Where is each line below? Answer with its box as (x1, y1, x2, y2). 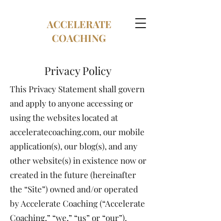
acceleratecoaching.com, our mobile (10, 126, 145, 137)
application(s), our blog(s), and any (10, 141, 138, 151)
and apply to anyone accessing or (10, 98, 133, 109)
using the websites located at (10, 112, 118, 123)
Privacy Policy (44, 63, 114, 78)
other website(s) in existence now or (10, 155, 147, 166)
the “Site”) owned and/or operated (10, 184, 138, 194)
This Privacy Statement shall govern (10, 83, 145, 94)
